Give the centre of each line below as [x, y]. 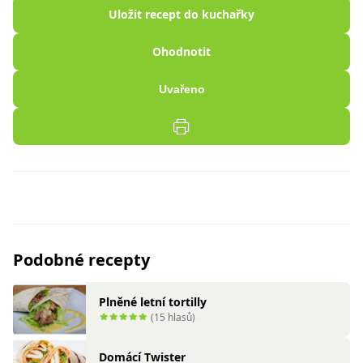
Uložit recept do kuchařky [181, 14]
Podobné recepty [81, 260]
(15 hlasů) [173, 318]
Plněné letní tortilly [153, 302]
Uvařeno [181, 89]
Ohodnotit [181, 51]
